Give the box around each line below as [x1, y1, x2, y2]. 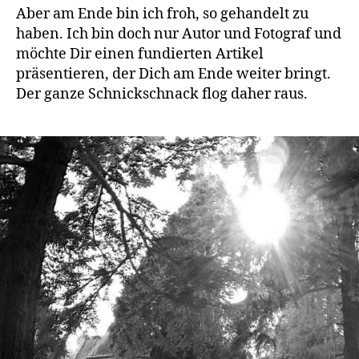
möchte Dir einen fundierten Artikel [16, 45, 264, 64]
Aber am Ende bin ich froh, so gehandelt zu [16, 5, 309, 24]
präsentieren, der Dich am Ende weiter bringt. [16, 65, 331, 84]
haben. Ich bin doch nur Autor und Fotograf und [16, 25, 341, 44]
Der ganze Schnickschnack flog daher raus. [16, 85, 308, 104]
